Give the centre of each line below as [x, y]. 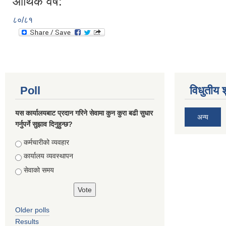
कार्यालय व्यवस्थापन [48, 156]
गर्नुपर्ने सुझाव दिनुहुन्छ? [44, 124]
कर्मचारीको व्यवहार [46, 142]
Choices [29, 142]
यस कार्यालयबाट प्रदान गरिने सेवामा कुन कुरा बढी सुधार [84, 113]
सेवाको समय [39, 170]
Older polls [32, 210]
